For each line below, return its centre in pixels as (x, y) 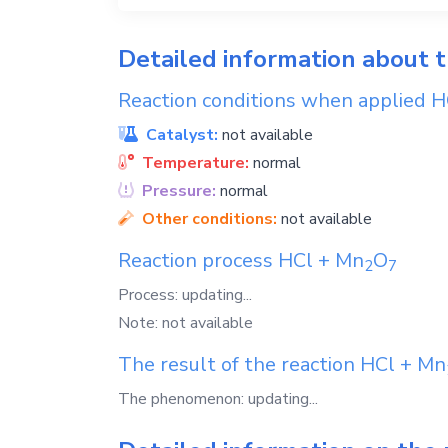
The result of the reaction (239, 364)
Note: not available (185, 323)
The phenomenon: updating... (218, 399)
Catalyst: (182, 135)
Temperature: (195, 163)
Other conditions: (209, 219)
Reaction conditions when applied (274, 100)
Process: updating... (185, 295)
